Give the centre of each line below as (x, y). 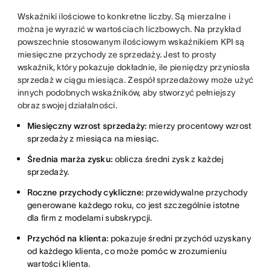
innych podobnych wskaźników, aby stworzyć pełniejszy (126, 92)
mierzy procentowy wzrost (199, 126)
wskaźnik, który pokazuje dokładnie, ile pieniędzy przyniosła (134, 67)
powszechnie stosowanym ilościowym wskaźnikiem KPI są (131, 41)
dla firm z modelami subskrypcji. (90, 217)
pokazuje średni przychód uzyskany (180, 238)
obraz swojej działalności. (67, 105)
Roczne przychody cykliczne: (85, 192)
